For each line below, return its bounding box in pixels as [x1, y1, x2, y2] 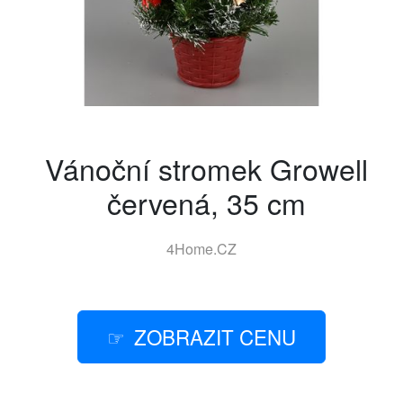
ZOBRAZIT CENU [134, 322, 296, 352]
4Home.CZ [166, 238, 237, 260]
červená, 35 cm [106, 182, 306, 224]
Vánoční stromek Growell [44, 148, 368, 190]
